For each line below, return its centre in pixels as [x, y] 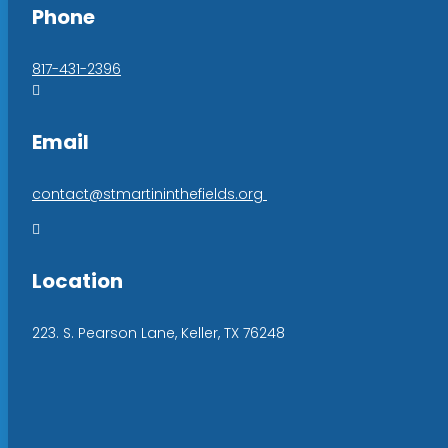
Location [77, 281]
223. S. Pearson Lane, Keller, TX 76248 [158, 332]
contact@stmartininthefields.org [149, 193]
